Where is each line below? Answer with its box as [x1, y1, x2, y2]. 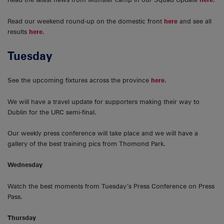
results [7, 27, 29, 35]
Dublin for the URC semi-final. [7, 108, 96, 116]
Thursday [7, 214, 36, 222]
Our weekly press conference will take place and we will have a [7, 129, 198, 137]
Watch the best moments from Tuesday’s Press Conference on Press [7, 182, 214, 190]
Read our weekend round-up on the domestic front [7, 17, 164, 25]
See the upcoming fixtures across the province [7, 76, 151, 84]
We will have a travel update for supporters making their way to [7, 97, 199, 105]
